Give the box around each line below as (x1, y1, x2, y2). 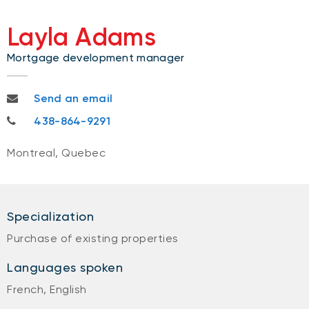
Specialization (7, 209, 94, 223)
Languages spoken (7, 260, 123, 275)
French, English (7, 283, 87, 296)
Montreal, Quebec (7, 146, 106, 159)
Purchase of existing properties (7, 232, 179, 245)
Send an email (34, 92, 113, 105)
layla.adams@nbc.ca (6, 90, 117, 103)
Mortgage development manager (7, 51, 185, 64)
